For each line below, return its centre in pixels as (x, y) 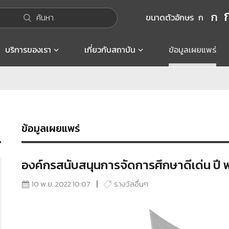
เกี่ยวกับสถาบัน (110, 50)
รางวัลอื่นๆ (131, 184)
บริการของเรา (28, 50)
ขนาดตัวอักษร (170, 17)
